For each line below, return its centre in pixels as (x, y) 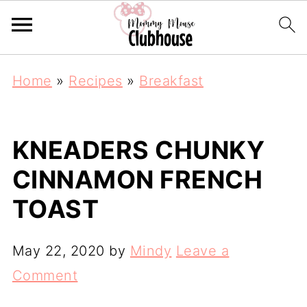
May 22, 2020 (58, 251)
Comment (45, 275)
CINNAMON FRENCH (137, 180)
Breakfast (171, 81)
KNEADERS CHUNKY (138, 150)
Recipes (96, 81)
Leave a (202, 251)
